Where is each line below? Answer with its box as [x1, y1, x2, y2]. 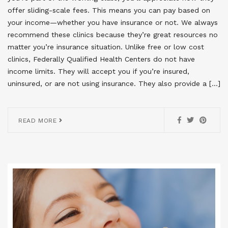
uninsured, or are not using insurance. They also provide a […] [8, 79, 220, 88]
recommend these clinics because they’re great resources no [8, 30, 218, 39]
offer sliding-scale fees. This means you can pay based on [8, 6, 210, 14]
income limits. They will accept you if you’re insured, [8, 67, 189, 75]
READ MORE [18, 117, 59, 124]
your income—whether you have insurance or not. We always [8, 18, 218, 26]
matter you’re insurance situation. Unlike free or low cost [8, 42, 204, 51]
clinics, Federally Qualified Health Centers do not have [8, 54, 195, 63]
